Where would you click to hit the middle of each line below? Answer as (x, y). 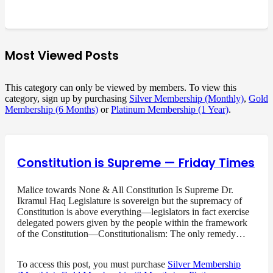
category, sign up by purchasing (67, 98)
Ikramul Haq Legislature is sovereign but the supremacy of (129, 201)
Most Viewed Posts (62, 55)
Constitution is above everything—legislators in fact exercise (133, 212)
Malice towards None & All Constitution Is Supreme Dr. (125, 190)
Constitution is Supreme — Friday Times (136, 163)
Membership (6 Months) (51, 109)
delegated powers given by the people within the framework (132, 223)
